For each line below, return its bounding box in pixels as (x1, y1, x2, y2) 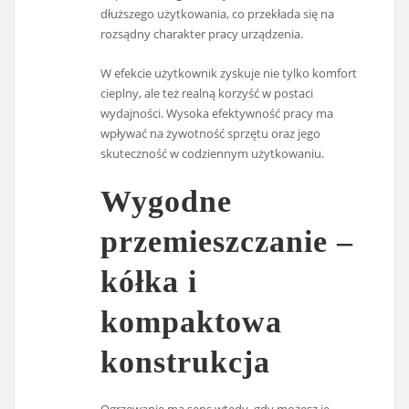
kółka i (100, 264, 198, 299)
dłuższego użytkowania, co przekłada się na (100, 5, 335, 23)
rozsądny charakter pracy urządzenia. (100, 26, 304, 43)
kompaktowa (100, 304, 283, 339)
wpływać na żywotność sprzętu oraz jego (100, 124, 321, 142)
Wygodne (100, 184, 233, 218)
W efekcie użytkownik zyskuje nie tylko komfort (100, 64, 358, 81)
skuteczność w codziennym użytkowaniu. (100, 144, 325, 162)
